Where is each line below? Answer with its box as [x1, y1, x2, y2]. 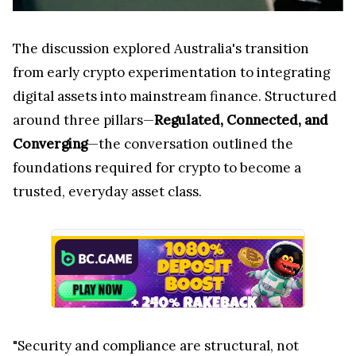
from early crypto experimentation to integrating [13, 64, 331, 82]
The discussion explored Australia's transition [13, 40, 309, 58]
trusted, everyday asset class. [13, 183, 202, 201]
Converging [13, 135, 87, 153]
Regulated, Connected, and [154, 111, 328, 130]
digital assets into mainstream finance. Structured [13, 87, 337, 106]
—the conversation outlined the [87, 135, 293, 153]
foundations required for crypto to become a [13, 159, 301, 177]
